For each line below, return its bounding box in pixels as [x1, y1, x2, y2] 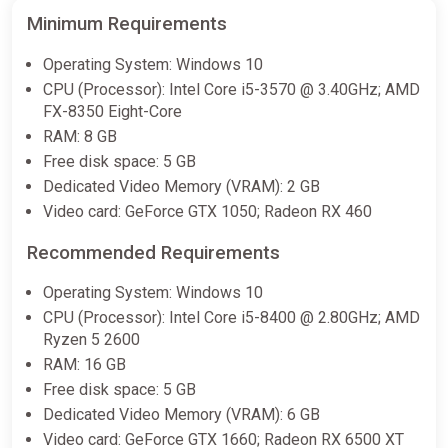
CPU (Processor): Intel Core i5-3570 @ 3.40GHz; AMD [43, 80, 420, 100]
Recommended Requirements [27, 241, 280, 264]
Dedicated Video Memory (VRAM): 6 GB [43, 405, 320, 425]
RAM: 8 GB [43, 127, 117, 147]
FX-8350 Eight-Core [43, 102, 182, 122]
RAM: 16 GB [43, 355, 126, 375]
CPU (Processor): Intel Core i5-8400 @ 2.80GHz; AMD [43, 308, 420, 328]
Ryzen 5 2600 [43, 330, 140, 350]
